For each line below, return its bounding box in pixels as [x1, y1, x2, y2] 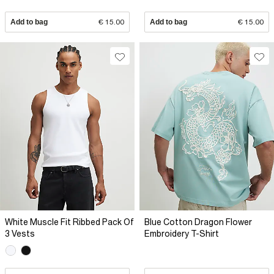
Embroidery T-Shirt [144, 229, 219, 239]
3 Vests [5, 229, 35, 239]
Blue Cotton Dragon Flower [144, 217, 252, 228]
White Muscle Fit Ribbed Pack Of [5, 217, 134, 228]
